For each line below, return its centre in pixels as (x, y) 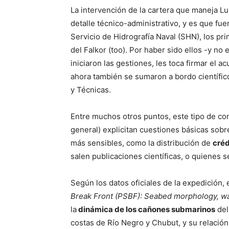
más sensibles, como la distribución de (142, 143)
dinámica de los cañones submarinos (146, 209)
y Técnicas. (91, 90)
